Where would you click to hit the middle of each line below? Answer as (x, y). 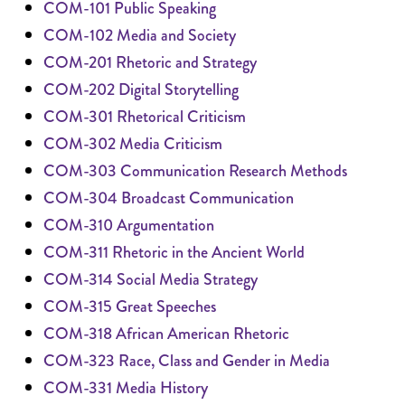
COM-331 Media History (126, 388)
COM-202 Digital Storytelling (141, 89)
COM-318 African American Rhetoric (166, 334)
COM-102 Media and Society (140, 35)
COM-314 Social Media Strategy (151, 279)
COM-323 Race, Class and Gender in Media (187, 361)
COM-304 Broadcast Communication (169, 198)
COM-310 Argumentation (129, 225)
